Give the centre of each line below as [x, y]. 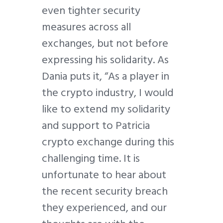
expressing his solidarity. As [105, 60]
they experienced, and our [104, 208]
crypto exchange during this [108, 142]
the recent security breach [105, 191]
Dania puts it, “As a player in [106, 76]
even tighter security [91, 11]
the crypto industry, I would [108, 93]
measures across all [86, 27]
